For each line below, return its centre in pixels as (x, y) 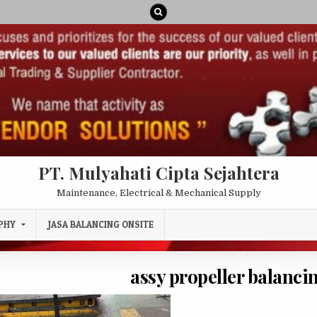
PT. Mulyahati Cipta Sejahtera (158, 173)
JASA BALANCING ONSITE (101, 225)
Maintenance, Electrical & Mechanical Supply (158, 193)
